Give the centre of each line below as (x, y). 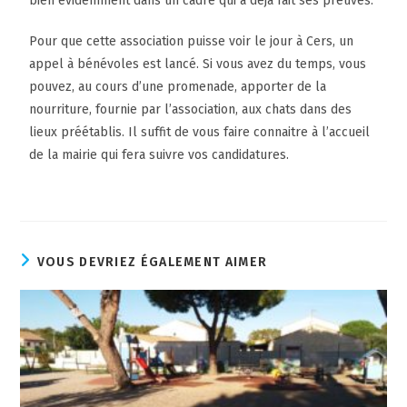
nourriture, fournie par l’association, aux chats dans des (191, 109)
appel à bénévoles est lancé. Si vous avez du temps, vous (198, 64)
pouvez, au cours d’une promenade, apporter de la (178, 86)
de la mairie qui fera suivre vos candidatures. (159, 154)
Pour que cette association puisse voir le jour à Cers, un (192, 41)
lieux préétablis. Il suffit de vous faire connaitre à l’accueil (200, 132)
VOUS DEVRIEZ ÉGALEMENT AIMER (152, 262)
